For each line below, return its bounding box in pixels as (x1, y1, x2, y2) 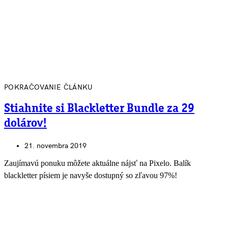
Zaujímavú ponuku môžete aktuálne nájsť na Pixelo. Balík (4, 158, 191, 167)
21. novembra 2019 (24, 141, 87, 150)
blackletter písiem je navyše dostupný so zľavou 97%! (4, 170, 177, 180)
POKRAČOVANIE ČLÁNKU (4, 83, 93, 92)
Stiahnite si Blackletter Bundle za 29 (4, 103, 194, 115)
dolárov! (4, 118, 47, 130)
